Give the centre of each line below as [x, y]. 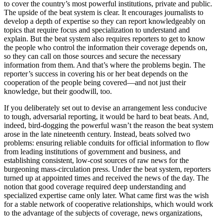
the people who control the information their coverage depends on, [106, 47]
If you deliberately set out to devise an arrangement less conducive [105, 108]
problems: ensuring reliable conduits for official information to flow [107, 143]
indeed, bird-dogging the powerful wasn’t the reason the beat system [109, 125]
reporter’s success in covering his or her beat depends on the [96, 73]
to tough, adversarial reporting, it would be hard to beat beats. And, [106, 116]
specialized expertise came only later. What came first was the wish [106, 195]
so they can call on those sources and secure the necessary [92, 56]
